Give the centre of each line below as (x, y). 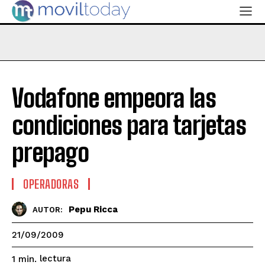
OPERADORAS (51, 184)
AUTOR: (48, 209)
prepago (50, 153)
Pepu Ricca (93, 209)
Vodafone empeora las (114, 98)
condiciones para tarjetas (129, 126)
